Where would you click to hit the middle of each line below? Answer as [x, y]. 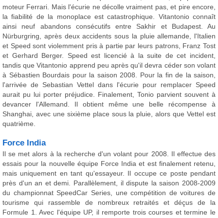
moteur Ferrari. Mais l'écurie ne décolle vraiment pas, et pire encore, [109, 7]
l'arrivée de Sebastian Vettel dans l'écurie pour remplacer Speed [109, 85]
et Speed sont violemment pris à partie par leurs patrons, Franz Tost [109, 46]
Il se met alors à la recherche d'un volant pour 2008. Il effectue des [109, 154]
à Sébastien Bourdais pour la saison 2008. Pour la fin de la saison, [109, 75]
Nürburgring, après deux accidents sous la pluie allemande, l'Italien [109, 36]
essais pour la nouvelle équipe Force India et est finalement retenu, [109, 163]
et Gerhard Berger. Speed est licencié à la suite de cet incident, [109, 55]
